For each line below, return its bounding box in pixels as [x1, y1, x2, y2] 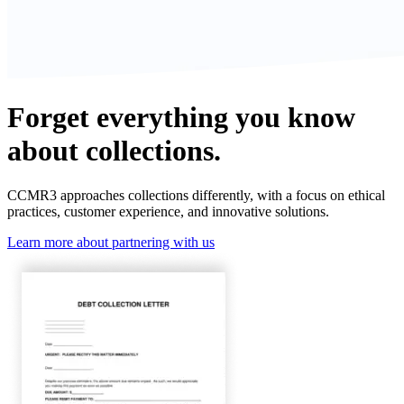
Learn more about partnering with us [7, 234, 215, 250]
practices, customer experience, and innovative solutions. [7, 203, 329, 219]
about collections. [7, 134, 221, 168]
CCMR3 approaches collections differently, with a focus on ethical [7, 187, 385, 203]
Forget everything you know [7, 101, 355, 134]
